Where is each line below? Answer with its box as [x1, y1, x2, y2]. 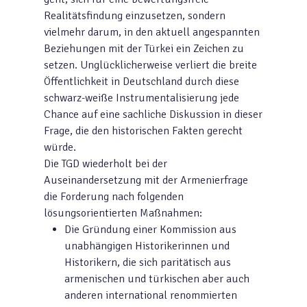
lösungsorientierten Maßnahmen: [44, 206, 202, 220]
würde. [44, 140, 76, 154]
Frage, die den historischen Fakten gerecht [44, 124, 243, 138]
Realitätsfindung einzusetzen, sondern [44, 9, 225, 23]
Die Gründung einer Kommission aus [64, 223, 236, 236]
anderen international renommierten [64, 288, 237, 302]
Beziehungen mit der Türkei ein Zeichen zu [44, 42, 244, 56]
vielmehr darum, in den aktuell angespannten [44, 25, 260, 39]
